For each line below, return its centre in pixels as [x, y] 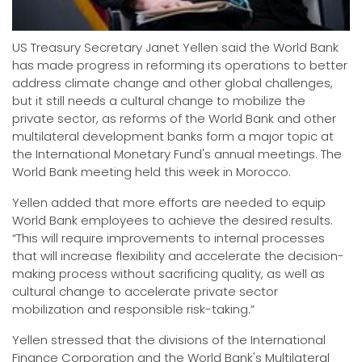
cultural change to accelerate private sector [145, 291]
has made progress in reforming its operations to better [180, 65]
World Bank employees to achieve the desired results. [173, 220]
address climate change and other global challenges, [173, 82]
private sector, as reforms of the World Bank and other [174, 118]
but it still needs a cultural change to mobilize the [159, 100]
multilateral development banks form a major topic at [173, 136]
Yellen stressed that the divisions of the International [169, 339]
